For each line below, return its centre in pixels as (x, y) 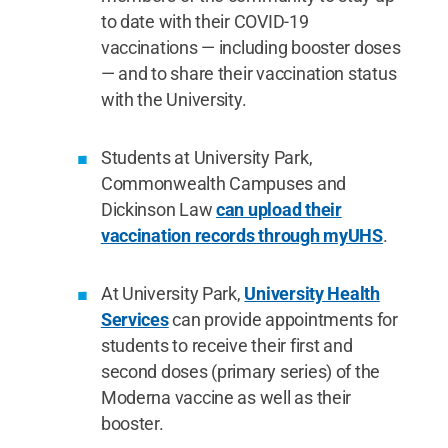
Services (134, 319)
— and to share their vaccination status (248, 73)
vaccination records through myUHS (241, 235)
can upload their (279, 209)
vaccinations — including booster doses (250, 47)
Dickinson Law (158, 209)
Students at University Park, (206, 157)
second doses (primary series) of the (240, 371)
